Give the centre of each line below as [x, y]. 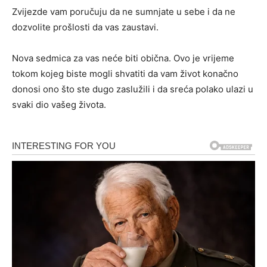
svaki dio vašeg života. [59, 105]
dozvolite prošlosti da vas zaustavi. [85, 27]
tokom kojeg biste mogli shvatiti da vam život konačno [125, 74]
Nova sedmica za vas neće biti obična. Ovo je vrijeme [123, 58]
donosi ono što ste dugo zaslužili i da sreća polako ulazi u [133, 89]
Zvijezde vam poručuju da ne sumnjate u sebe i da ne [124, 12]
